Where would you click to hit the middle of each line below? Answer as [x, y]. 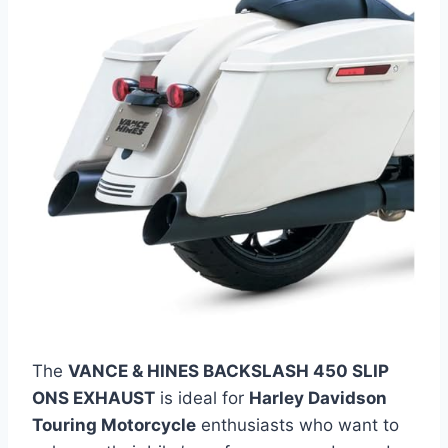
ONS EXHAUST [93, 398]
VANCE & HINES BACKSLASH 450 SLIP [228, 371]
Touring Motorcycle [114, 425]
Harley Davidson [318, 398]
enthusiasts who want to [297, 425]
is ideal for [202, 398]
